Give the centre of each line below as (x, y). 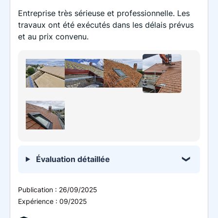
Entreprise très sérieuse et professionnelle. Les (104, 13)
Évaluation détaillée (72, 159)
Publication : (38, 189)
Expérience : (39, 201)
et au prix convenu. (53, 36)
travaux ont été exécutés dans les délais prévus (106, 25)
